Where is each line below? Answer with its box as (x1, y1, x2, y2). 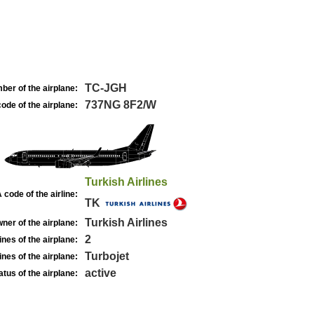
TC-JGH (84, 82, 127, 94)
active (84, 267, 116, 279)
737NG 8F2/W (84, 99, 156, 111)
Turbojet (84, 250, 129, 262)
